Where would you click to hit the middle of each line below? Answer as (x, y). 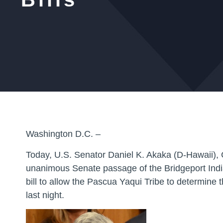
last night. (46, 195)
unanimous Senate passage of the (95, 168)
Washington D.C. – (63, 134)
